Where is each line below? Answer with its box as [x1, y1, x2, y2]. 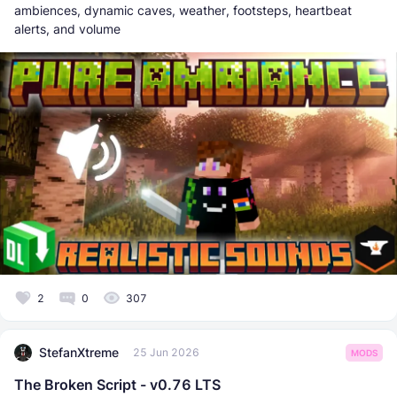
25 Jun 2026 [133, 346, 199, 360]
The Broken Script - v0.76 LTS [14, 375, 221, 393]
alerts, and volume [14, 20, 121, 36]
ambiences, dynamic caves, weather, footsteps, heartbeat [14, 2, 352, 18]
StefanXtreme [39, 345, 119, 361]
